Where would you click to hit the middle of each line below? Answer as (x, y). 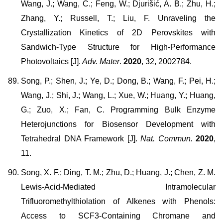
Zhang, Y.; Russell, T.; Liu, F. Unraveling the (118, 18)
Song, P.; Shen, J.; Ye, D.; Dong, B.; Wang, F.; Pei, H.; (118, 81)
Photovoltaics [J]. (51, 61)
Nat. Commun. (165, 139)
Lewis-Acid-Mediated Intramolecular (118, 187)
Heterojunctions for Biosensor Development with (118, 124)
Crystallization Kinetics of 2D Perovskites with (118, 33)
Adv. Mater (100, 61)
